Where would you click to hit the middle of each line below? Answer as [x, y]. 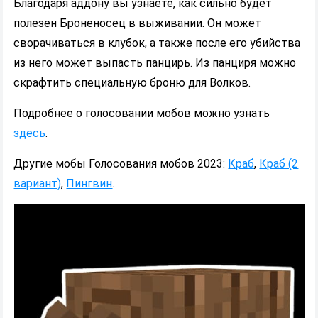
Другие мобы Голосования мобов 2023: [121, 163]
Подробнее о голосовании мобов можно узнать [142, 113]
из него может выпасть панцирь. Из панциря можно [155, 62]
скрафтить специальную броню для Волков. [132, 82]
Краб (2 [279, 163]
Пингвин [89, 183]
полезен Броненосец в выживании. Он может [138, 23]
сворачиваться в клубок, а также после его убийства [157, 43]
